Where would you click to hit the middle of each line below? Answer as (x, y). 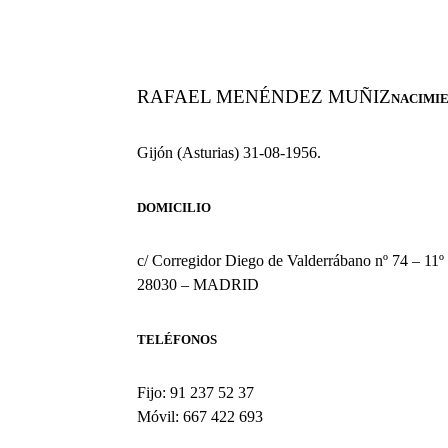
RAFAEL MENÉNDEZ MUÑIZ (264, 96)
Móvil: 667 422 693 (200, 416)
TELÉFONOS (177, 339)
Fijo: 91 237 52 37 (195, 392)
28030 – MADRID (198, 284)
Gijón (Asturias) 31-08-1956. (229, 152)
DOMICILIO (174, 207)
